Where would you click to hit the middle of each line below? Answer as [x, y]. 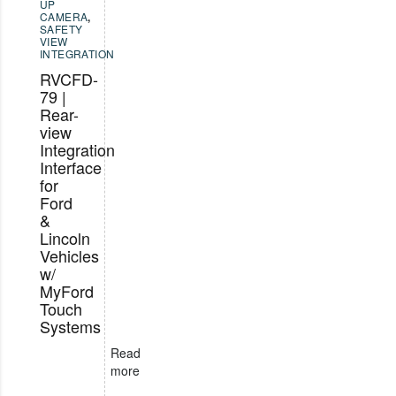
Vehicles [69, 256]
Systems [70, 327]
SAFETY [61, 29]
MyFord [67, 291]
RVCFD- [69, 79]
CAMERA [64, 17]
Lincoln [65, 238]
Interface [71, 168]
